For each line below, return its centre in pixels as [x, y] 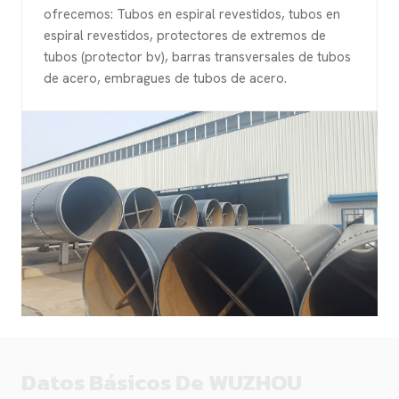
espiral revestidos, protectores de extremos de [185, 35]
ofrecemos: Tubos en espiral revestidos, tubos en [192, 14]
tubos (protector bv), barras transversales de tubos [197, 57]
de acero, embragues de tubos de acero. [165, 78]
